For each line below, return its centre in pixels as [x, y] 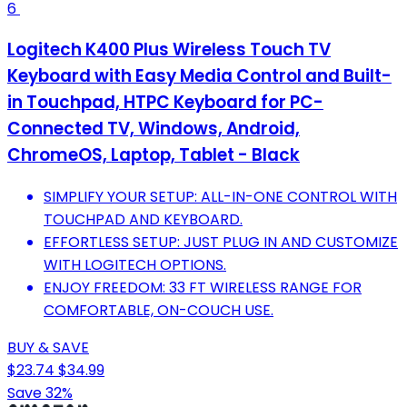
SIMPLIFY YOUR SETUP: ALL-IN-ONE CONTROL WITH [220, 196]
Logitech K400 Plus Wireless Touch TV [169, 50]
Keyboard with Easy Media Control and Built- [199, 76]
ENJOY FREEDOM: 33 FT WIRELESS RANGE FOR [203, 287]
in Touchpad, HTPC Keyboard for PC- [165, 103]
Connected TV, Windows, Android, [154, 129]
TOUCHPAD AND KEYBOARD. [143, 219]
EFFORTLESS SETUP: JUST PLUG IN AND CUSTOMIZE [221, 242]
